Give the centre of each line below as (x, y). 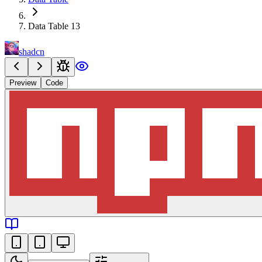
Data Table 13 (54, 26)
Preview (23, 82)
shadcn (32, 51)
